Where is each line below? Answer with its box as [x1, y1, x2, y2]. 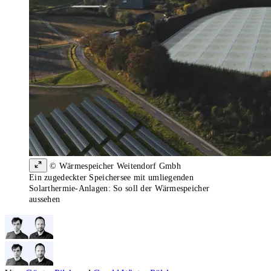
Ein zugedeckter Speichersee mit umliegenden [29, 173, 194, 183]
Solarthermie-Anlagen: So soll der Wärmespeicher [29, 184, 210, 194]
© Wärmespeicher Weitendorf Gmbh [47, 162, 181, 171]
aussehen [29, 195, 60, 204]
